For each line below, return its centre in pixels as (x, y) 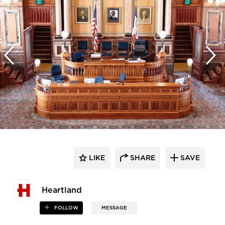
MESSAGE (115, 208)
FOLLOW (66, 208)
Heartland (62, 190)
